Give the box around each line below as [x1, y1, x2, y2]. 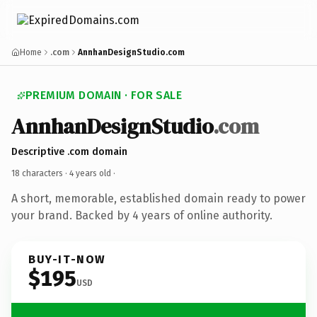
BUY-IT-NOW [28, 252, 106, 266]
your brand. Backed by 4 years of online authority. [11, 208, 272, 222]
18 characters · [11, 168, 69, 178]
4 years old [69, 168, 111, 178]
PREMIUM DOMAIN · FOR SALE [25, 88, 182, 102]
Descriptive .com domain [11, 145, 127, 158]
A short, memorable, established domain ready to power [11, 191, 306, 205]
